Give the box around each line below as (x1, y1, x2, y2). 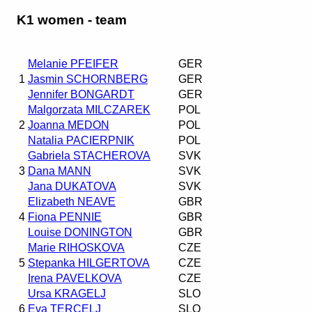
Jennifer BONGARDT (28, 88, 134, 100)
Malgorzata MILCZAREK (28, 103, 150, 116)
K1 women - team (17, 12, 127, 27)
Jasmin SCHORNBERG (28, 72, 148, 85)
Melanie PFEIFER (28, 57, 118, 70)
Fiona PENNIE (28, 210, 102, 223)
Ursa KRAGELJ (28, 287, 106, 299)
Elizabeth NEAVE (28, 195, 116, 208)
